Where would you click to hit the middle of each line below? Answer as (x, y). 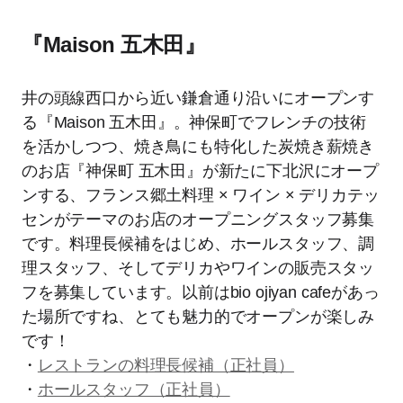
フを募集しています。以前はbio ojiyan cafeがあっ (201, 292)
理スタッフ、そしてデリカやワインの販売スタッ (198, 268)
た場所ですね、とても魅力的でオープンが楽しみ (198, 317)
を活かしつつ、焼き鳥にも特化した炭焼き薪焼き (198, 147)
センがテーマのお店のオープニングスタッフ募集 (198, 219)
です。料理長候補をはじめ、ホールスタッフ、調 (198, 244)
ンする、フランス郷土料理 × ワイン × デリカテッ (201, 195)
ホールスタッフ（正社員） (134, 390)
